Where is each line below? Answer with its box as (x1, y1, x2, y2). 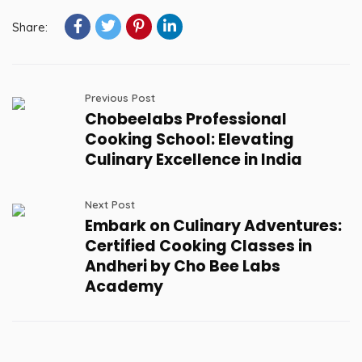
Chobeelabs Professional (85, 108, 287, 130)
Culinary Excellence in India (85, 149, 302, 170)
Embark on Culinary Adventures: (85, 215, 342, 237)
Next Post (85, 198, 135, 211)
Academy (85, 276, 163, 297)
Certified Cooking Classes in (85, 235, 312, 257)
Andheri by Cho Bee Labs (85, 255, 280, 277)
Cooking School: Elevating (85, 128, 294, 150)
